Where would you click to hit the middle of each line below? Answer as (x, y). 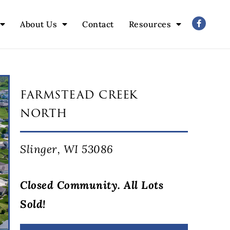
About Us (39, 24)
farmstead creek (79, 94)
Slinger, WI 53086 (67, 149)
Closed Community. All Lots (92, 185)
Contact (98, 24)
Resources (150, 24)
